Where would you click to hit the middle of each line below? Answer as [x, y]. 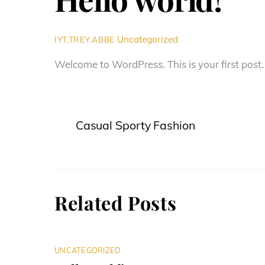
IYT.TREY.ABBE [85, 39]
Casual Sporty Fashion [135, 125]
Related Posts [116, 202]
